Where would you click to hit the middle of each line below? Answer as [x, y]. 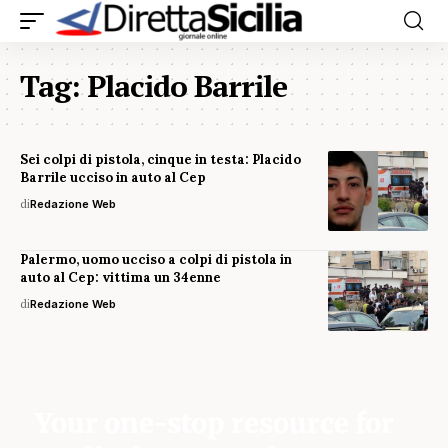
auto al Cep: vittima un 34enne [120, 277]
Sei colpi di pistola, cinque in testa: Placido [160, 159]
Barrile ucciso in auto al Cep [113, 177]
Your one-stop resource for [214, 423]
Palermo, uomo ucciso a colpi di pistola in [156, 259]
